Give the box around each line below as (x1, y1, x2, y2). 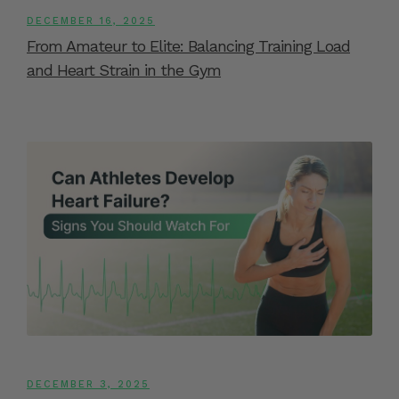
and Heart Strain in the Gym (27, 61, 221, 80)
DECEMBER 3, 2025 (27, 378, 150, 390)
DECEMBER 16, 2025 (27, 15, 155, 28)
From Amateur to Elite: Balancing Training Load (27, 37, 350, 56)
